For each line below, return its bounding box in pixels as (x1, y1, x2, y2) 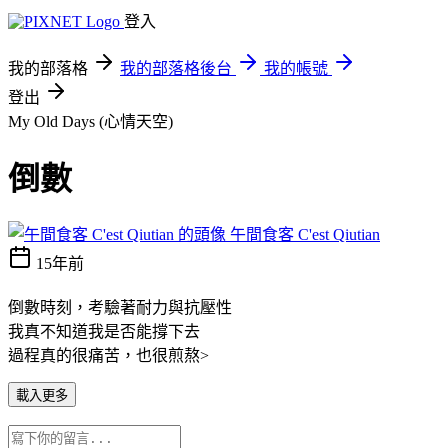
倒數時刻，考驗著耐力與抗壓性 (8, 298, 232, 316)
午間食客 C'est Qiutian (230, 225, 380, 243)
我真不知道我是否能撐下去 (8, 322, 200, 340)
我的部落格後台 (120, 60, 232, 77)
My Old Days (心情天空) (8, 113, 173, 130)
